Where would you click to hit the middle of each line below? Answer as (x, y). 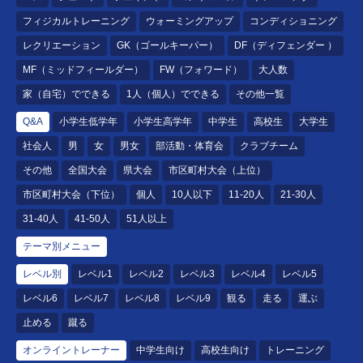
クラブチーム (269, 146)
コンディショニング (293, 21)
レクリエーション (62, 45)
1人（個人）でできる (173, 94)
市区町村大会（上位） (217, 170)
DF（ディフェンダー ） (286, 45)
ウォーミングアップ (190, 21)
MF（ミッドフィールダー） (83, 70)
